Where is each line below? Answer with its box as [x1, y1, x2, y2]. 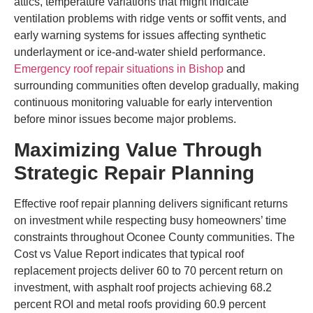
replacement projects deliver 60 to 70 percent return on [14, 264, 283, 277]
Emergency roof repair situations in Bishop [14, 63, 224, 75]
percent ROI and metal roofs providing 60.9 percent [14, 298, 265, 310]
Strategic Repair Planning [14, 161, 254, 184]
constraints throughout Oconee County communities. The [14, 231, 295, 243]
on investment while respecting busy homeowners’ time [14, 214, 286, 226]
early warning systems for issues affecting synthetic [14, 29, 266, 42]
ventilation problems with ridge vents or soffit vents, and [14, 13, 286, 25]
